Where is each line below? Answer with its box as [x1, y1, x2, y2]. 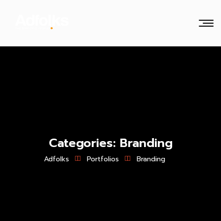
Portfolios [87, 154, 119, 164]
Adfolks [44, 154, 69, 164]
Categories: [48, 134, 120, 152]
